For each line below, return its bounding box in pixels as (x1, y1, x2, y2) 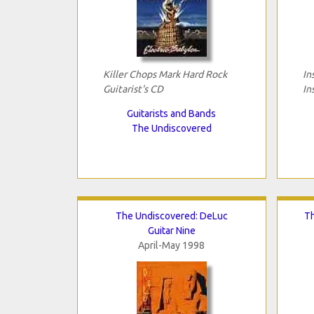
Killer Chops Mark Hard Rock (102, 68, 227, 80)
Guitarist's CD (102, 83, 163, 95)
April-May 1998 (138, 239, 205, 251)
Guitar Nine (147, 224, 196, 236)
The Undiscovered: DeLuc (115, 210, 228, 221)
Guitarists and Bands (127, 107, 216, 119)
